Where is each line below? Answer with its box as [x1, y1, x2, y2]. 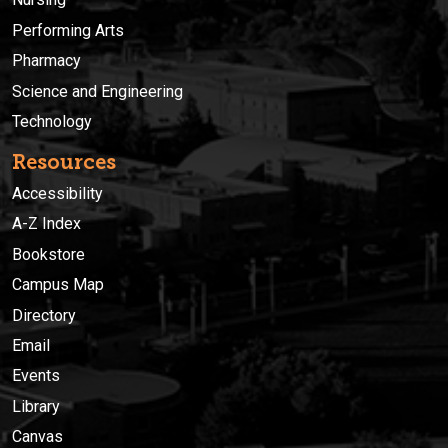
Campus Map [12, 275, 104, 295]
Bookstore [12, 244, 85, 264]
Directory [12, 305, 76, 325]
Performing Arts [12, 20, 124, 40]
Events [12, 366, 60, 386]
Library [12, 396, 60, 416]
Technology [12, 111, 92, 131]
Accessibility [12, 183, 103, 203]
